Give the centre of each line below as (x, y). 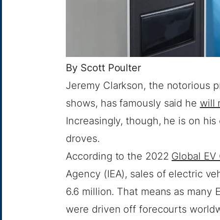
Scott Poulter (111, 68)
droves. (83, 139)
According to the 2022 (117, 156)
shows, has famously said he (131, 103)
